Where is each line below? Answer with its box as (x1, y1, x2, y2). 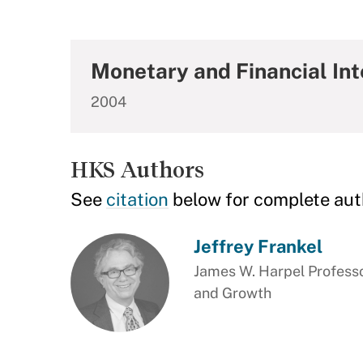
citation (106, 189, 169, 210)
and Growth (193, 284, 271, 301)
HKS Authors (70, 157, 204, 182)
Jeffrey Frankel (193, 236, 322, 257)
